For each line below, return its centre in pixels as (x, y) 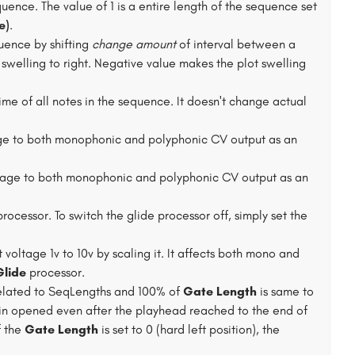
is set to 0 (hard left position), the (189, 329)
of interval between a (236, 44)
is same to (285, 291)
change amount (134, 44)
